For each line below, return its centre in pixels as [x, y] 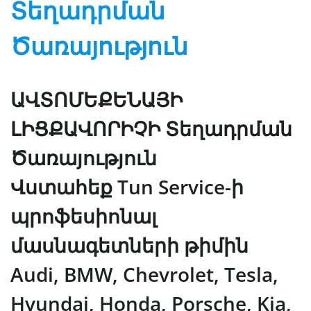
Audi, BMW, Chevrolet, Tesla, [144, 274]
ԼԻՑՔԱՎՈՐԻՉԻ [85, 128]
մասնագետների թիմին [129, 245]
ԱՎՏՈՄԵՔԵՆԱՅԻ [96, 99]
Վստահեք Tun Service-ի [127, 186]
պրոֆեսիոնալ [84, 216]
